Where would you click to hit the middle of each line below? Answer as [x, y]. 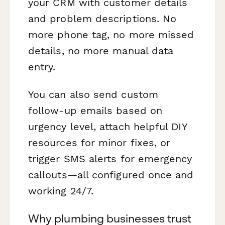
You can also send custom [93, 94]
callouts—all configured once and [111, 175]
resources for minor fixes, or [99, 142]
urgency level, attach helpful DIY [107, 126]
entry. [42, 67]
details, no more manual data [101, 50]
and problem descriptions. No [102, 18]
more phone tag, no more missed [111, 34]
